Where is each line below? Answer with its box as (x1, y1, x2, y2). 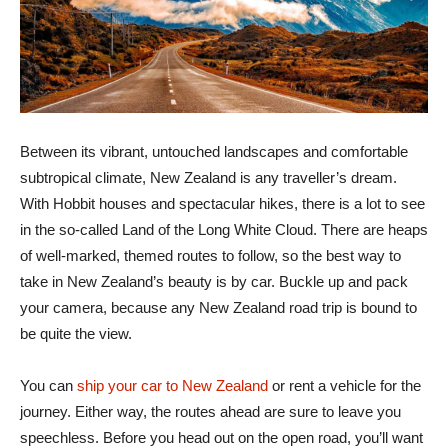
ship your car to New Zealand (77, 377, 268, 395)
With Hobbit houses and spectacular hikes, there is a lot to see (20, 195, 425, 213)
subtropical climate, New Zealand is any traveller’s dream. (20, 169, 397, 187)
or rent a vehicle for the (268, 377, 421, 395)
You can (20, 377, 77, 395)
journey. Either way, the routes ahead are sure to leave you (20, 403, 401, 421)
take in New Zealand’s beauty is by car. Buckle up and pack (20, 273, 408, 291)
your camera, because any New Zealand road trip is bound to (20, 299, 417, 317)
